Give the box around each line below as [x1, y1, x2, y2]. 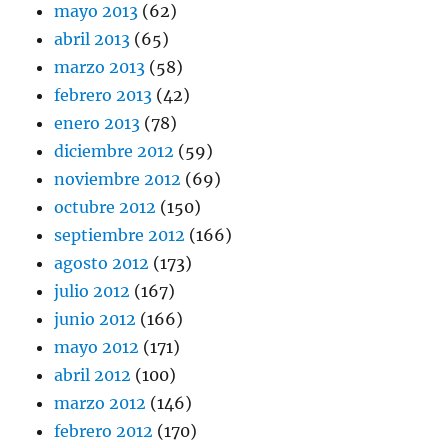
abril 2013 [54, 29, 131, 50]
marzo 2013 [54, 57, 146, 78]
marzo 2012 [54, 393, 147, 414]
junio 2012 [54, 309, 137, 330]
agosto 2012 [54, 253, 150, 274]
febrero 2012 [54, 421, 154, 442]
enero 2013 [54, 113, 141, 134]
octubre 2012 [54, 197, 157, 218]
